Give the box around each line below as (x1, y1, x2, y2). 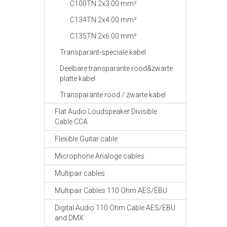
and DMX (55, 214, 84, 222)
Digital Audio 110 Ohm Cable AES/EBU (55, 204, 175, 212)
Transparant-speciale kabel (60, 48, 146, 56)
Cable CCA (55, 118, 88, 126)
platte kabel (60, 74, 95, 83)
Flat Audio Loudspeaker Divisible (55, 107, 157, 116)
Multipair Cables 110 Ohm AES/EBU (55, 186, 167, 195)
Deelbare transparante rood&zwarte (60, 64, 173, 72)
